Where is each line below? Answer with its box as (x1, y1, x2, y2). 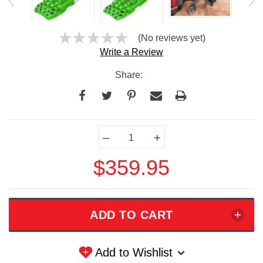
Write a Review (100, 47, 163, 58)
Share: (114, 70, 143, 80)
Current (9, 124, 43, 134)
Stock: (9, 140, 38, 151)
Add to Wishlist (95, 246, 173, 259)
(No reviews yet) (137, 33, 205, 43)
